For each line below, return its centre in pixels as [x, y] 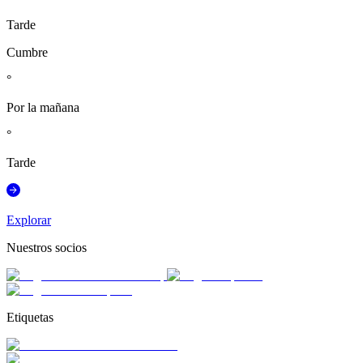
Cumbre [27, 52]
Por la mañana [43, 107]
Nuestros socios [47, 247]
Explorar [29, 220]
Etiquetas [30, 317]
